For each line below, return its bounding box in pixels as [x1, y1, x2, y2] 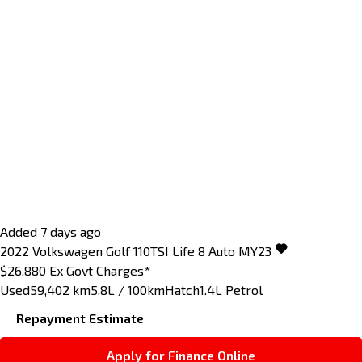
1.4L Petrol [200, 282, 263, 298]
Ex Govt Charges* [49, 263, 150, 279]
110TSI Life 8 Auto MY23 [133, 243, 271, 259]
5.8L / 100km [90, 282, 165, 298]
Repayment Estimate [16, 310, 144, 326]
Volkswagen [32, 243, 103, 259]
